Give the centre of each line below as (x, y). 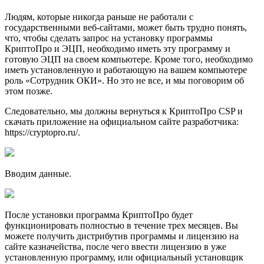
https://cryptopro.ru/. (42, 132)
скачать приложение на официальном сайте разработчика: (122, 122)
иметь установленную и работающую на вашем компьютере (126, 70)
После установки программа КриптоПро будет (99, 215)
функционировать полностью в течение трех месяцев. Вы (121, 225)
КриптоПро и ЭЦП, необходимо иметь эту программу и (118, 49)
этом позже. (29, 91)
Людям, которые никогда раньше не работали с (99, 17)
